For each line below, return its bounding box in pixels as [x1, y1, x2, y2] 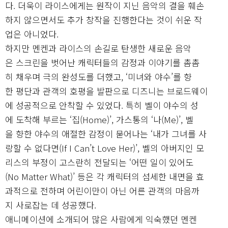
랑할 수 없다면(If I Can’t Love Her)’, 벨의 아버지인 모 [5, 141, 204, 154]
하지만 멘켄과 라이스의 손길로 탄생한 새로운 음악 [5, 41, 191, 54]
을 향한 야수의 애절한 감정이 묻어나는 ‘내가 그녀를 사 [5, 127, 207, 140]
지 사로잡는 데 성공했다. [5, 198, 96, 211]
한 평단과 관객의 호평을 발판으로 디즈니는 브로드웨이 [5, 84, 208, 97]
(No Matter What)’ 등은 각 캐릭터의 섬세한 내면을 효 [5, 169, 204, 183]
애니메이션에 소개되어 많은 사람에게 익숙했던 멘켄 [5, 212, 197, 225]
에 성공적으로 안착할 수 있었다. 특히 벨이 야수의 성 [5, 98, 198, 111]
